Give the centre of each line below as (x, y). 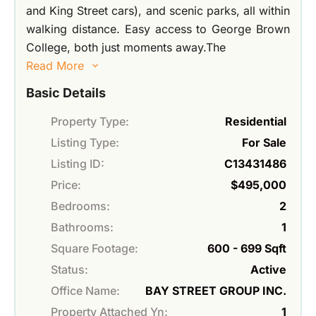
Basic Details (66, 93)
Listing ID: (78, 164)
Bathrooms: (82, 227)
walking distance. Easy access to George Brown (158, 29)
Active (268, 270)
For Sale (264, 143)
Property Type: (90, 122)
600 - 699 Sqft (247, 249)
